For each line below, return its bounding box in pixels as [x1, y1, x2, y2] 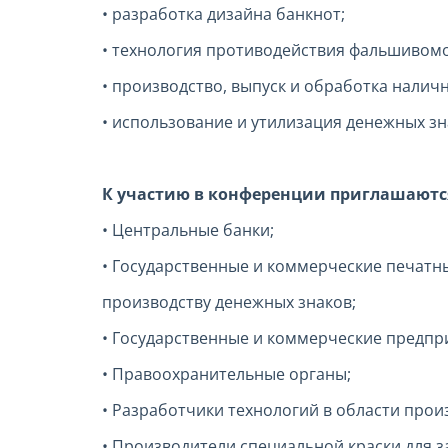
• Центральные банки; [102, 219, 274, 242]
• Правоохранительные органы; [102, 363, 351, 386]
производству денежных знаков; [102, 291, 356, 314]
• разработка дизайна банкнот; [102, 3, 345, 26]
